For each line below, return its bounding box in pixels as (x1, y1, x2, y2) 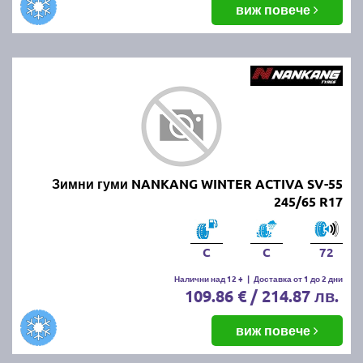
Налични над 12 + (174, 271, 243, 284)
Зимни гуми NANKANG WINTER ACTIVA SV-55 (52, 174, 343, 192)
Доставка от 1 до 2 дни (254, 271, 343, 284)
